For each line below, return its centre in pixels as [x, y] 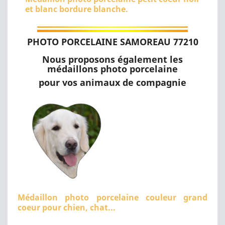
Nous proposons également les [113, 59]
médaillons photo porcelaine [113, 69]
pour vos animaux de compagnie [113, 82]
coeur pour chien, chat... [67, 207]
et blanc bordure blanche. [77, 9]
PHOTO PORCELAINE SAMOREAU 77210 [113, 41]
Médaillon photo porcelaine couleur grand [113, 197]
